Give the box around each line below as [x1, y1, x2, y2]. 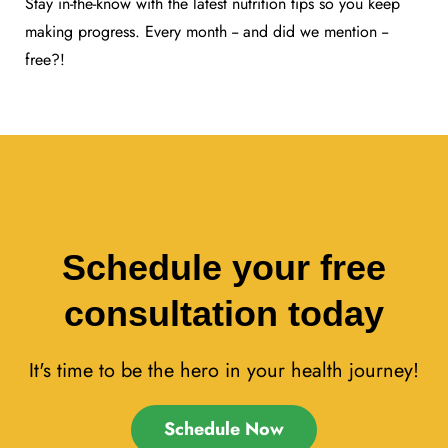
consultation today [64, 292, 384, 334]
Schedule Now [164, 416, 284, 443]
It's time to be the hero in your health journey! [29, 355, 419, 385]
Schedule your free [62, 246, 386, 288]
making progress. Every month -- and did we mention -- [25, 19, 388, 43]
